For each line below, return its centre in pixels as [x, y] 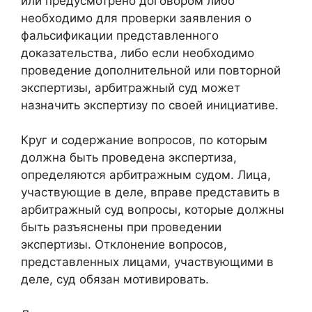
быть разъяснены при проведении [121, 227]
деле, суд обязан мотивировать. [115, 280]
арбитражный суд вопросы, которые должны [153, 210]
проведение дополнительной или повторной [151, 70]
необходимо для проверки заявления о [136, 18]
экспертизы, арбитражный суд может [131, 87]
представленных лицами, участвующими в [147, 262]
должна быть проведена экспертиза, [129, 158]
